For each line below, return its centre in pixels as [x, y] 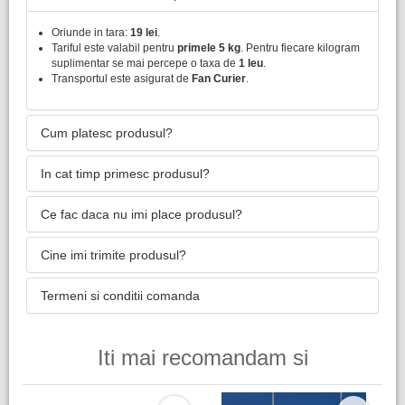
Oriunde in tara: [91, 33]
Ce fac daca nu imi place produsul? [141, 214]
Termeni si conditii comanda [120, 296]
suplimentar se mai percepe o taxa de [145, 63]
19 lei [144, 33]
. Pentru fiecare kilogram [300, 48]
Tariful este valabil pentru [114, 48]
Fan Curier [219, 79]
